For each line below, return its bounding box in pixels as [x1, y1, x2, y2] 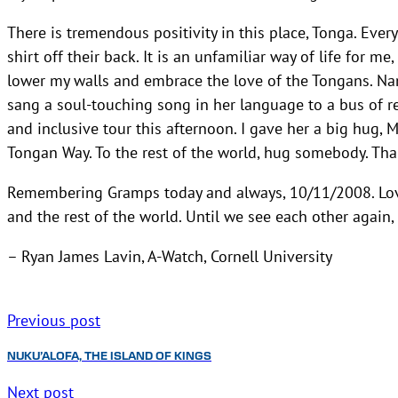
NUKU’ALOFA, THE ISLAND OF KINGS [7, 350, 211, 362]
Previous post [7, 309, 100, 330]
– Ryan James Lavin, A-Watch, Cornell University [7, 245, 332, 266]
